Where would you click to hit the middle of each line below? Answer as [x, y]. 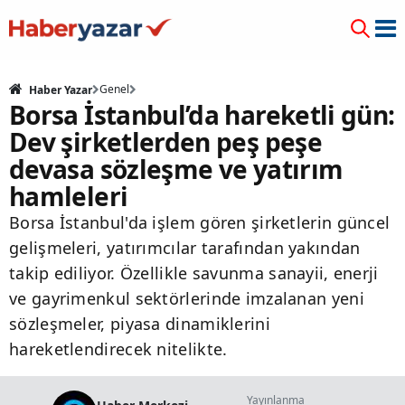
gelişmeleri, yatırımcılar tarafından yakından [185, 248]
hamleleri [69, 196]
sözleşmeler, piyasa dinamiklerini [140, 324]
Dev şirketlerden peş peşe [165, 142]
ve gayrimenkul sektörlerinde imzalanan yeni [187, 298]
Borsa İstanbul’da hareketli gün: [202, 115]
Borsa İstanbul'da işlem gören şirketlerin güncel [200, 222]
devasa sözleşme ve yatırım [176, 169]
